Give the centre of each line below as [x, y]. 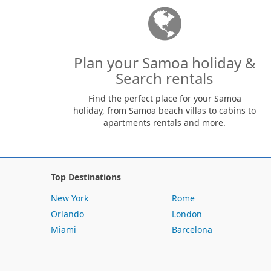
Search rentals [165, 78]
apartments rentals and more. [165, 122]
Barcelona [192, 230]
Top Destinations [86, 177]
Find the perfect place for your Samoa [165, 98]
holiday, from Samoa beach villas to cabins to [165, 110]
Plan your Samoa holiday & [165, 63]
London [187, 214]
